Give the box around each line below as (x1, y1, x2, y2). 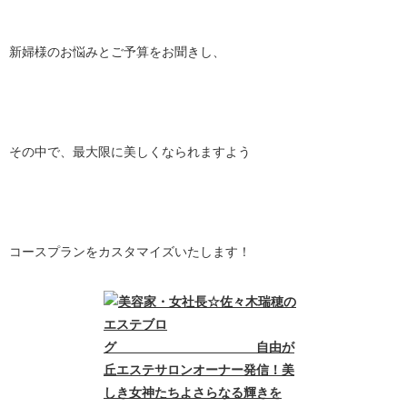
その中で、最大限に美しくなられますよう (9, 144, 251, 159)
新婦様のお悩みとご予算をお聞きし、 (9, 45, 225, 59)
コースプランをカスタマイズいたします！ (9, 244, 251, 259)
